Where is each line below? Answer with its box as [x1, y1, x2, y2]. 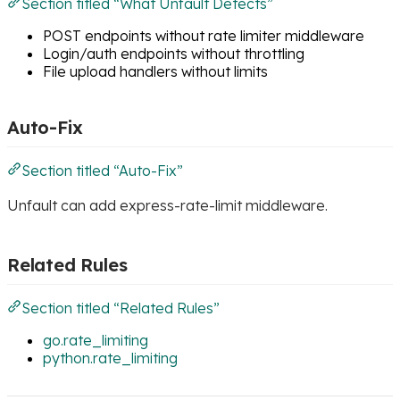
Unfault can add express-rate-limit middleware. [7, 196, 328, 214]
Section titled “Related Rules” [21, 298, 220, 317]
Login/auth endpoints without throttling [43, 44, 304, 62]
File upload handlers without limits [43, 62, 268, 80]
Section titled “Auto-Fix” [21, 161, 183, 179]
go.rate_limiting [43, 330, 148, 349]
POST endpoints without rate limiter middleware [43, 26, 364, 45]
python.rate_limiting [43, 348, 178, 367]
